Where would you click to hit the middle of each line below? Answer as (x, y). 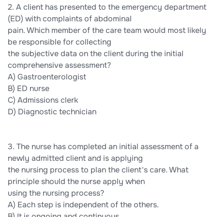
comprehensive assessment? (59, 65)
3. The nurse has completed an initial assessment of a (103, 147)
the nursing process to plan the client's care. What (98, 170)
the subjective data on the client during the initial (96, 54)
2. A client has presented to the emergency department (107, 7)
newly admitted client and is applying (75, 158)
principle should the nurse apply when (76, 182)
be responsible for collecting (60, 42)
